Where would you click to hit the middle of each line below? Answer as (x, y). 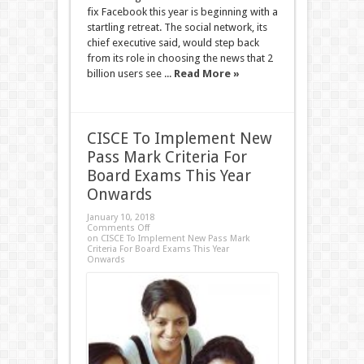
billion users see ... (130, 74)
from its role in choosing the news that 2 (180, 58)
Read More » (206, 74)
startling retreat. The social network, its (177, 27)
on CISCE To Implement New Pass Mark (168, 238)
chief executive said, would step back (173, 43)
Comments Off (118, 228)
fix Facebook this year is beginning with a (182, 12)
